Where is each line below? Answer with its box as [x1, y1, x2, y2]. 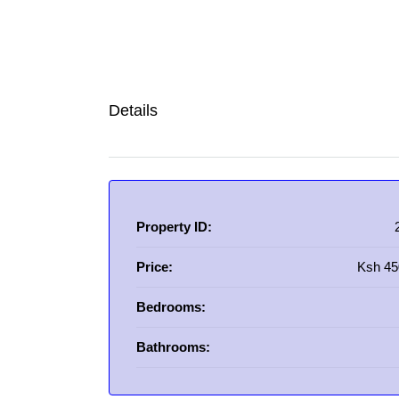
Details [109, 101, 158, 119]
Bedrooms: [136, 299, 206, 314]
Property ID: [136, 219, 212, 234]
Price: [136, 259, 173, 274]
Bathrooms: [136, 339, 210, 354]
